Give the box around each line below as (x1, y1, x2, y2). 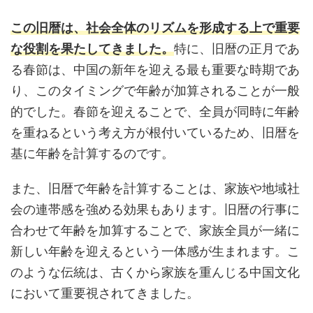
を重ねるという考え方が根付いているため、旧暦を (10, 124, 300, 140)
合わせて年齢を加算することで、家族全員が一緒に (10, 222, 300, 238)
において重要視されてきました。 (10, 285, 199, 300)
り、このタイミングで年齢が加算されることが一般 (10, 82, 300, 98)
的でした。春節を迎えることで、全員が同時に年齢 (10, 103, 300, 119)
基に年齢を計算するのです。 (10, 145, 174, 161)
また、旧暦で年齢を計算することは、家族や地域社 (10, 180, 300, 196)
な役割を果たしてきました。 (10, 41, 174, 56)
